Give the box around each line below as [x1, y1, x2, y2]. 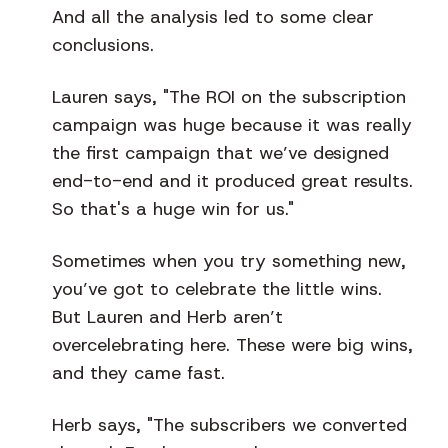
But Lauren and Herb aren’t [52, 305, 283, 330]
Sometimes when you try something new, [52, 249, 406, 274]
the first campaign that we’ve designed [52, 141, 389, 166]
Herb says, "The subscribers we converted [52, 413, 407, 438]
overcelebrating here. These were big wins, [52, 333, 413, 358]
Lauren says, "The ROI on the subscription [52, 85, 406, 110]
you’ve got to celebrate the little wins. [52, 277, 382, 302]
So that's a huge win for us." [52, 197, 294, 222]
